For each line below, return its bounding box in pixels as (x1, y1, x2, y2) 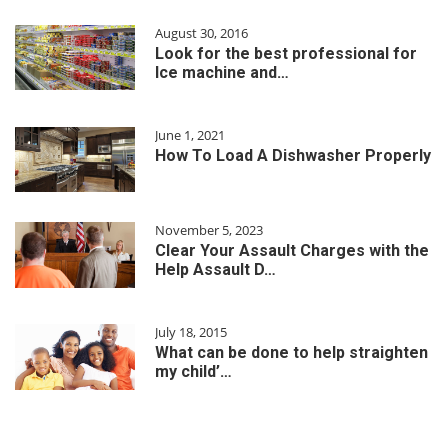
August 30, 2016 (155, 23, 248, 42)
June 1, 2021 (155, 125, 225, 144)
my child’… (155, 362, 232, 382)
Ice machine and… (155, 62, 289, 82)
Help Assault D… (155, 260, 276, 280)
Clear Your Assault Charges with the (155, 241, 429, 261)
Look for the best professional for (155, 43, 417, 63)
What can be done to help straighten (155, 343, 428, 363)
